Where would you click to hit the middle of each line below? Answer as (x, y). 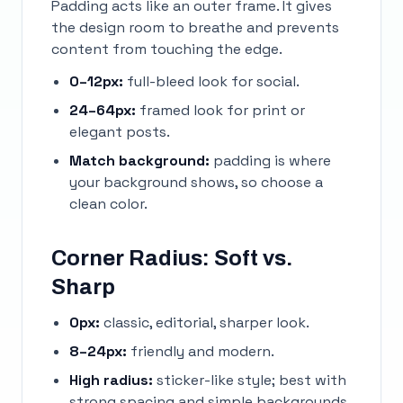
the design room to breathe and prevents (195, 27)
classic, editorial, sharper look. (205, 322)
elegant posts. (120, 132)
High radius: (111, 380)
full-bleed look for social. (211, 81)
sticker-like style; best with (250, 380)
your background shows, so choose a (196, 182)
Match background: (139, 161)
